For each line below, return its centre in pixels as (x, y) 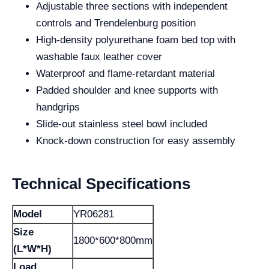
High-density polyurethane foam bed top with (136, 40)
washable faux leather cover (99, 57)
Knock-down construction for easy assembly (136, 141)
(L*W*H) (32, 249)
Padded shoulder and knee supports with (127, 90)
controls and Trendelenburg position (116, 23)
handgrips (58, 107)
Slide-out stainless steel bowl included (122, 124)
